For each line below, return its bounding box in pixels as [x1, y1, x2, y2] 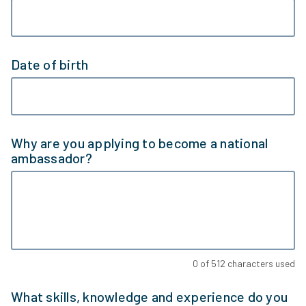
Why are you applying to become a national [11, 135, 268, 151]
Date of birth [11, 56, 89, 72]
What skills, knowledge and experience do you [11, 288, 288, 305]
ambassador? [11, 150, 92, 166]
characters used [225, 258, 295, 269]
